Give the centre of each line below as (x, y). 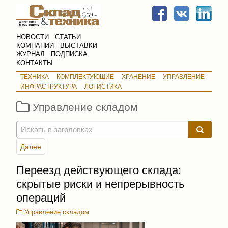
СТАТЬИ (68, 37)
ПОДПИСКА (69, 54)
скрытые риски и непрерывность (100, 184)
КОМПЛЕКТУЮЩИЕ (85, 77)
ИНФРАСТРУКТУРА (48, 86)
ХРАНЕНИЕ (138, 77)
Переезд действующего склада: (99, 170)
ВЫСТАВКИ (79, 45)
